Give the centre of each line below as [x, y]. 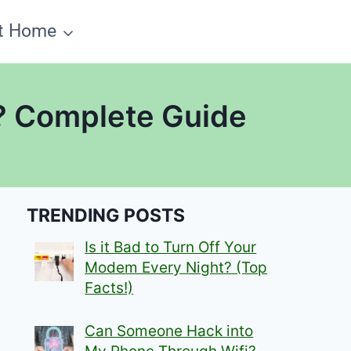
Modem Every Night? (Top [176, 268]
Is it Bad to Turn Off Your [171, 248]
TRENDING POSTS [106, 215]
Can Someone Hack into [169, 331]
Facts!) [109, 288]
